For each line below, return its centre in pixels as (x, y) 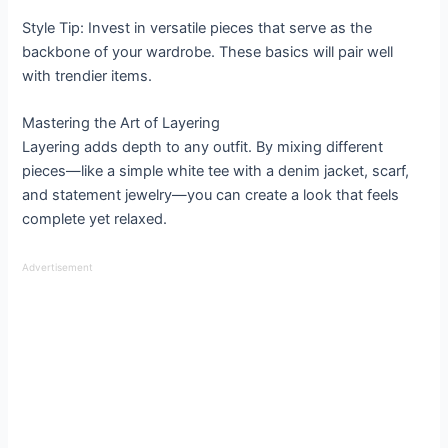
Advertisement (58, 266)
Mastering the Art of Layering (121, 123)
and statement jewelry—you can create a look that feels (211, 195)
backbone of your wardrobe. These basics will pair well (208, 52)
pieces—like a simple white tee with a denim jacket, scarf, (216, 171)
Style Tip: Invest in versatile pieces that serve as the (197, 28)
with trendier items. (87, 76)
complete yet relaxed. (95, 219)
